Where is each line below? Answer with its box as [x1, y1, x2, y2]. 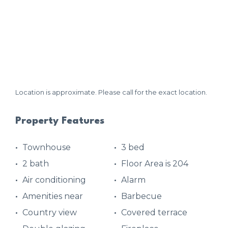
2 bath [22, 159, 49, 169]
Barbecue [121, 191, 162, 202]
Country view [22, 208, 77, 218]
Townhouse [22, 142, 71, 153]
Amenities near [22, 191, 83, 202]
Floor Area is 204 [121, 159, 188, 169]
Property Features [15, 116, 104, 127]
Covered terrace [121, 208, 187, 218]
